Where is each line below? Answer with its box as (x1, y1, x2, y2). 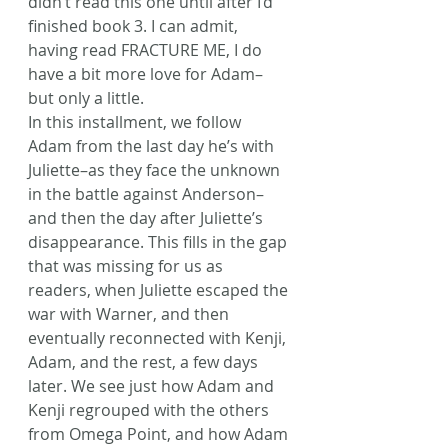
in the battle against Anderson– (28, 183, 264, 205)
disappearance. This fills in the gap (28, 231, 291, 253)
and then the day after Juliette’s (28, 207, 267, 229)
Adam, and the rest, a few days (28, 351, 262, 373)
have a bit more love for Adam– (28, 63, 263, 85)
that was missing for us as (28, 255, 227, 277)
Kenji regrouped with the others (28, 399, 273, 421)
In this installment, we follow (28, 111, 245, 133)
